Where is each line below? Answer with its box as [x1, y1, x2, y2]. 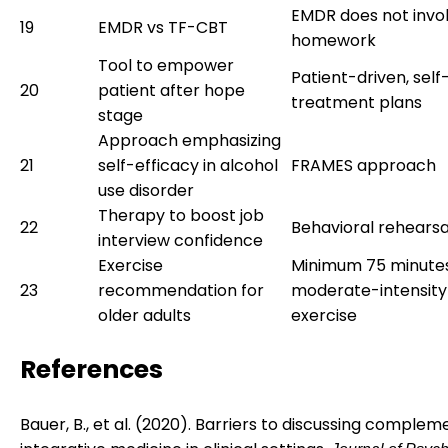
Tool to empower [98, 53, 234, 77]
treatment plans [291, 90, 422, 114]
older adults [98, 303, 191, 327]
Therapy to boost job [98, 203, 264, 227]
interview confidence [98, 228, 263, 252]
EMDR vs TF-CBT [98, 15, 228, 39]
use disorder [98, 178, 194, 202]
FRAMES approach [291, 153, 436, 177]
